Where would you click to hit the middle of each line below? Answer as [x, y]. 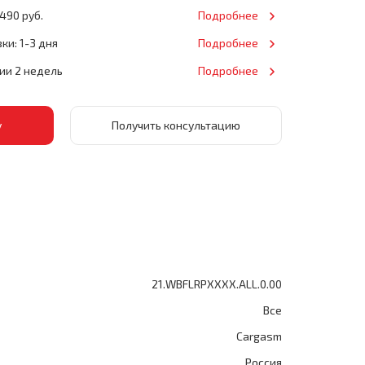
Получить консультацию [176, 125]
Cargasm [259, 336]
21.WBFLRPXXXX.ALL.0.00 [217, 284]
